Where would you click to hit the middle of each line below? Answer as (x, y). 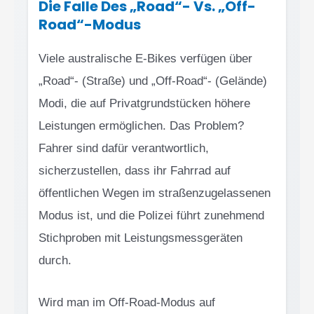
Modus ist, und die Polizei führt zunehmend (151, 216)
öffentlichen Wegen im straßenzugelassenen (155, 193)
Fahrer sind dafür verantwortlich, (124, 149)
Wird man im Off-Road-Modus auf (127, 302)
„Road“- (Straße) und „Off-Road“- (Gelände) (153, 81)
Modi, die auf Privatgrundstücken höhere (144, 104)
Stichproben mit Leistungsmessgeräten (141, 238)
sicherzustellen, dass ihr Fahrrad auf (135, 171)
